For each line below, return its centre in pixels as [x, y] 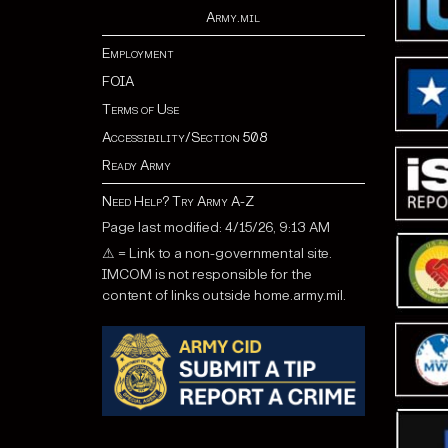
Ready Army [136, 166]
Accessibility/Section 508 [184, 138]
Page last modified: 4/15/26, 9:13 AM [216, 228]
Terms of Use [140, 110]
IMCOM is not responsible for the [207, 275]
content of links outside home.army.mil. [224, 296]
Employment [138, 54]
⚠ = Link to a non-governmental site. [217, 254]
